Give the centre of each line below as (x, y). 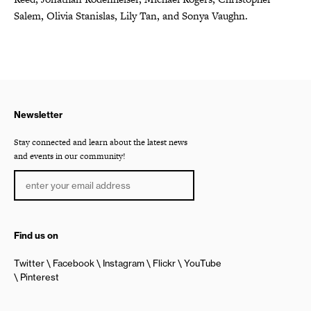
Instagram (124, 263)
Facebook (74, 263)
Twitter (29, 263)
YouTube (203, 263)
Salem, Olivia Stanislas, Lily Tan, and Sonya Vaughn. (131, 15)
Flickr (164, 263)
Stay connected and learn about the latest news (101, 142)
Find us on (36, 235)
